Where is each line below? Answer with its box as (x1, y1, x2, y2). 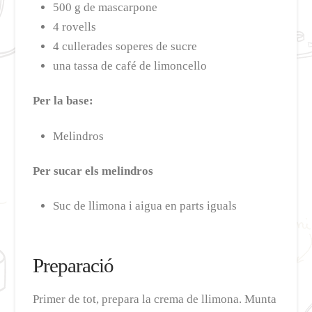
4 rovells (52, 20, 96, 34)
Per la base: (33, 94, 94, 108)
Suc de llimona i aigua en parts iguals (52, 199, 237, 213)
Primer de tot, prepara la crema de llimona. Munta (33, 292, 277, 306)
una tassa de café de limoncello (52, 59, 207, 73)
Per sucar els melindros (33, 164, 154, 178)
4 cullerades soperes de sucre (52, 40, 197, 54)
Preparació (33, 254, 114, 277)
